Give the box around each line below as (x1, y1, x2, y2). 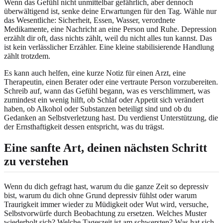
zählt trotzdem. (4, 52, 50, 61)
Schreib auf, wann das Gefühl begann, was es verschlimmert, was (4, 87, 210, 96)
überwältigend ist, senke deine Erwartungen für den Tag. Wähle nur (4, 7, 217, 16)
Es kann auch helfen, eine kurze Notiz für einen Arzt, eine (4, 69, 186, 78)
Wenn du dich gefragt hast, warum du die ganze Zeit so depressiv (4, 182, 209, 191)
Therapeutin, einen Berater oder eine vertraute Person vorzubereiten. (4, 78, 218, 87)
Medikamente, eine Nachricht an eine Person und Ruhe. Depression (4, 25, 217, 34)
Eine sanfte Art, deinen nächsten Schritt (4, 141, 207, 155)
